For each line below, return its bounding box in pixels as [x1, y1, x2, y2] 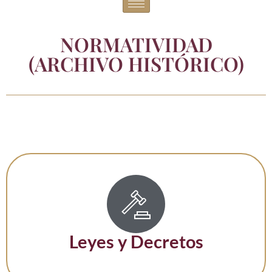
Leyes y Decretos [69, 231, 203, 252]
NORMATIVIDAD [59, 31, 212, 57]
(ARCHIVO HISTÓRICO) [28, 50, 244, 76]
